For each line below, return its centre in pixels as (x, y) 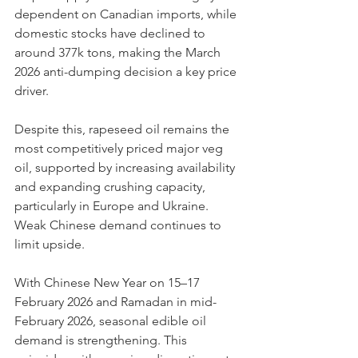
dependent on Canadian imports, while (127, 14)
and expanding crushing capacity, (111, 187)
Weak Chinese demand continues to (119, 225)
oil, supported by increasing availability (126, 167)
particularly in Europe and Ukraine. (113, 206)
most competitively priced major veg (120, 148)
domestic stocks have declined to (111, 33)
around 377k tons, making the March (119, 52)
